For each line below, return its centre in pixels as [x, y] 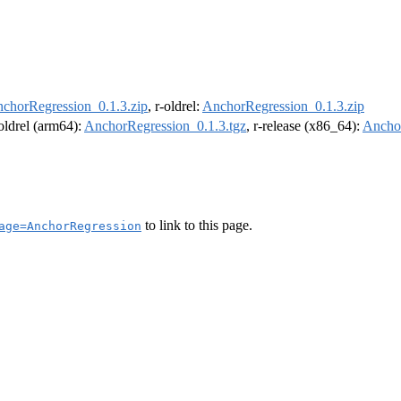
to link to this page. [197, 225]
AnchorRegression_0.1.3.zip [283, 107]
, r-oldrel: [175, 107]
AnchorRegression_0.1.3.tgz [165, 126]
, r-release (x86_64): [304, 126]
